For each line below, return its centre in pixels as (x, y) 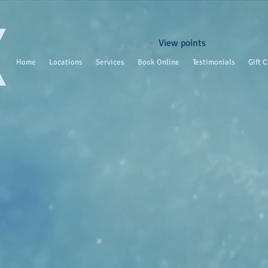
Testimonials (214, 62)
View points (182, 43)
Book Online (159, 62)
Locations (66, 62)
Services (110, 62)
